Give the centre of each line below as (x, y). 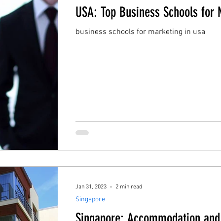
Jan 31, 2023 (91, 187)
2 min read (129, 187)
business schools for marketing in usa (140, 32)
